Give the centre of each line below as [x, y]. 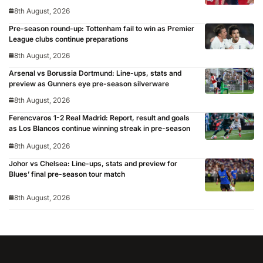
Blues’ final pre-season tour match [67, 174]
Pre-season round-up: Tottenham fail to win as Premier [102, 29]
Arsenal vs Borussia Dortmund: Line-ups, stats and [95, 73]
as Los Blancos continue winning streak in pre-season [100, 128]
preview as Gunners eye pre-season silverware [89, 83]
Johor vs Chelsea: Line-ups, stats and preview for [93, 164]
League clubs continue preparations [69, 39]
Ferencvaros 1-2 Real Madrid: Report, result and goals [99, 117]
